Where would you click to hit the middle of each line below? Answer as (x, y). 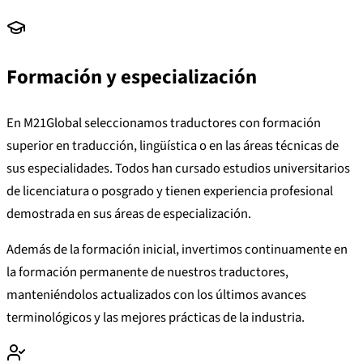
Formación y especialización (132, 78)
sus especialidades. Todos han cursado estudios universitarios (178, 168)
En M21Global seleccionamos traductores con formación (164, 123)
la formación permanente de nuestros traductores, (147, 273)
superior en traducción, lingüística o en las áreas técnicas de (173, 145)
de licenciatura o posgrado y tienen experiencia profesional (170, 191)
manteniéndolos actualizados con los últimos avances (156, 295)
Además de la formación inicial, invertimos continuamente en (177, 250)
